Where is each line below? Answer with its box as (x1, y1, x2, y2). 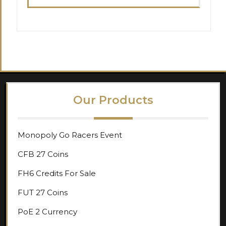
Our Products (73, 93, 153, 107)
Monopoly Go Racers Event (18, 130, 122, 140)
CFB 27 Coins (18, 149, 68, 159)
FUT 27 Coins (18, 187, 68, 197)
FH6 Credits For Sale (18, 168, 96, 178)
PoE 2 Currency (18, 206, 77, 216)
